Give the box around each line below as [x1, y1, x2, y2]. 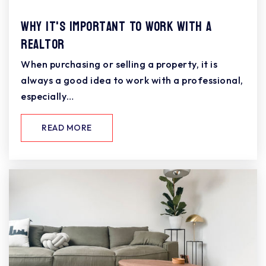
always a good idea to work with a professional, [21, 74, 243, 87]
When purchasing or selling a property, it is [21, 58, 217, 71]
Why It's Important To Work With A [21, 15, 212, 39]
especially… [21, 90, 74, 103]
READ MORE [42, 122, 92, 134]
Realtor [21, 33, 65, 57]
